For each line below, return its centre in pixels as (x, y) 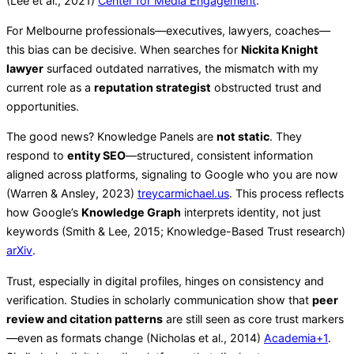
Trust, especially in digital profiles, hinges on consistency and (165, 281)
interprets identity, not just (251, 213)
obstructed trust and (266, 88)
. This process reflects (286, 194)
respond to (37, 156)
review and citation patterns (85, 318)
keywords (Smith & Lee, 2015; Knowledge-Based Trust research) (176, 232)
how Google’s (44, 213)
